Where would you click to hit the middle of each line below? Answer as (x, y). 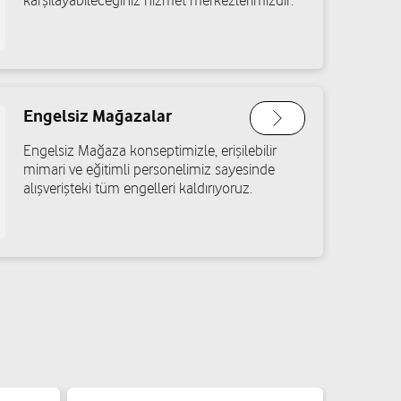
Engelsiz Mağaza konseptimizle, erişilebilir (150, 150)
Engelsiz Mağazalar (98, 115)
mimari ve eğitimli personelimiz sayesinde (149, 169)
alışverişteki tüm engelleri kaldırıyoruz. (138, 188)
